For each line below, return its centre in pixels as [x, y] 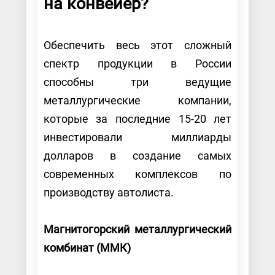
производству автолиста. [110, 192]
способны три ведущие [137, 82]
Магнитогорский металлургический [137, 229]
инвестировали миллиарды [137, 137]
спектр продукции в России [137, 63]
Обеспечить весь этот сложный [137, 45]
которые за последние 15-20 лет [137, 118]
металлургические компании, [137, 100]
